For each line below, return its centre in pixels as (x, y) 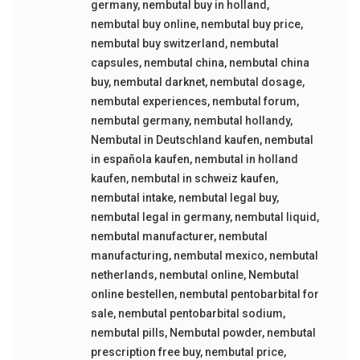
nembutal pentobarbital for (249, 294)
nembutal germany (139, 121)
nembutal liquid (275, 217)
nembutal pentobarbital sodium (200, 313)
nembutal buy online (143, 24)
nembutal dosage (256, 82)
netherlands (122, 275)
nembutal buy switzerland (157, 43)
